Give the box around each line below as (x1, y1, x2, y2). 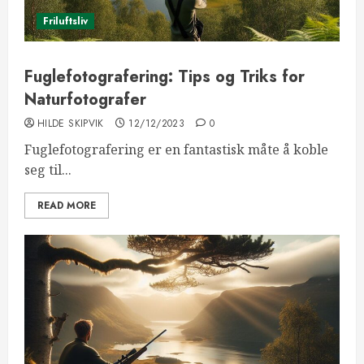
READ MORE (37, 198, 96, 213)
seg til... (24, 161, 71, 179)
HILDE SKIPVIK (37, 116, 104, 131)
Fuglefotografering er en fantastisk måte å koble (24, 141, 328, 158)
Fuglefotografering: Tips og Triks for (24, 65, 305, 89)
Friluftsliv (43, 14, 88, 28)
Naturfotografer (24, 88, 146, 111)
